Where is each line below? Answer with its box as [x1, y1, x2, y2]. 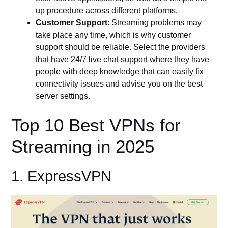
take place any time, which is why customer [36, 31, 191, 40]
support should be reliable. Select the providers [36, 43, 206, 52]
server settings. [36, 92, 91, 101]
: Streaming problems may [107, 18, 202, 27]
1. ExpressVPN [11, 168, 112, 185]
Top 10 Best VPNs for [11, 115, 181, 135]
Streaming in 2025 [11, 136, 155, 157]
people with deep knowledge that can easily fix [36, 67, 204, 76]
